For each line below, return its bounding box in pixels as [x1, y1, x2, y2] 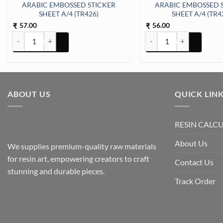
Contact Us [175, 157, 214, 167]
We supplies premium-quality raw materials [7, 141, 156, 151]
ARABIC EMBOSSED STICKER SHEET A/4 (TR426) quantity [11, 32, 195, 41]
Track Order [175, 176, 216, 186]
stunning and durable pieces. [7, 166, 108, 176]
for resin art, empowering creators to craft [7, 153, 149, 163]
